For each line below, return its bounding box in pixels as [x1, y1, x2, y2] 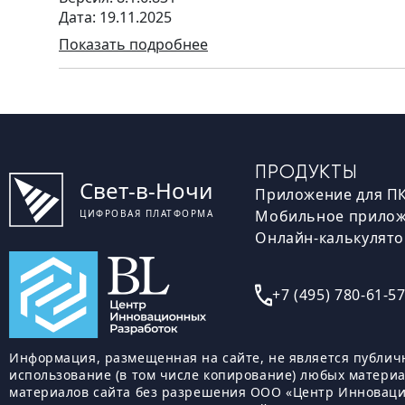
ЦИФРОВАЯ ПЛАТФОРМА [80, 207, 213, 220]
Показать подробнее [59, 34, 208, 54]
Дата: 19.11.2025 [59, 7, 172, 27]
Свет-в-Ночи [80, 175, 212, 205]
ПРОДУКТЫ [255, 160, 358, 183]
